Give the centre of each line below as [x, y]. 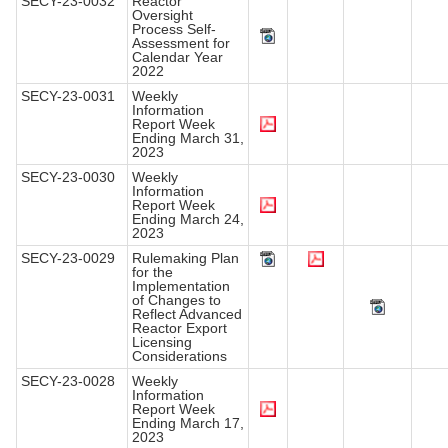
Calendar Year [177, 57]
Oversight [162, 15]
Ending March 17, [188, 423]
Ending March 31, [188, 138]
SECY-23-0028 [68, 381]
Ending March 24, [188, 219]
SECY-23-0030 [68, 177]
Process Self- [174, 29]
